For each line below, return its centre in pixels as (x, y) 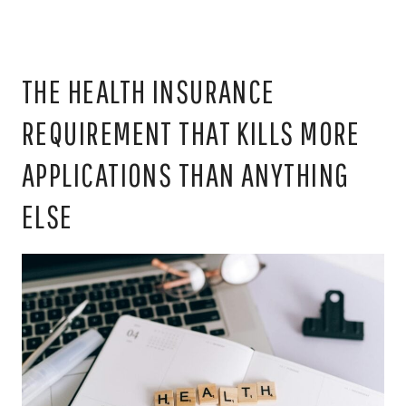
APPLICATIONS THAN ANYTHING (186, 175)
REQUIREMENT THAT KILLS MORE (191, 133)
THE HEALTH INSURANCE (149, 92)
